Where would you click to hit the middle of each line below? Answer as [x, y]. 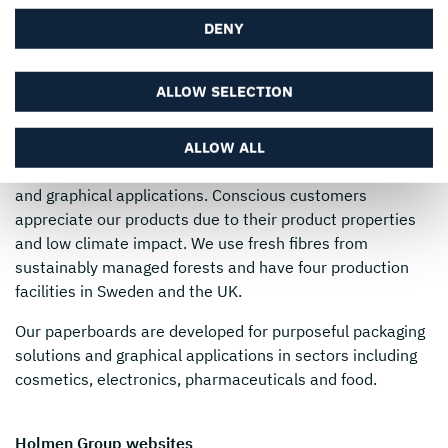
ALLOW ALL [224, 147]
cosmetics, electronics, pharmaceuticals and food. [198, 378]
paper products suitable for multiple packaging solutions [217, 170]
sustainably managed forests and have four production [212, 266]
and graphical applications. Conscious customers [191, 194]
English [114, 19]
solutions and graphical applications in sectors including [216, 354]
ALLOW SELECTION [224, 91]
